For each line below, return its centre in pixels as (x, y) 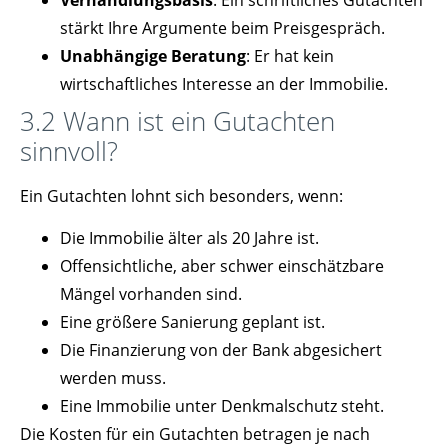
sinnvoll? (69, 151)
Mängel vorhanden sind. (151, 294)
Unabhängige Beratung (153, 56)
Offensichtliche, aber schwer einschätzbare (222, 266)
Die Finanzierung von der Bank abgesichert (221, 350)
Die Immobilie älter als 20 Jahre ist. (189, 238)
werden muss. (113, 378)
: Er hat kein (290, 56)
